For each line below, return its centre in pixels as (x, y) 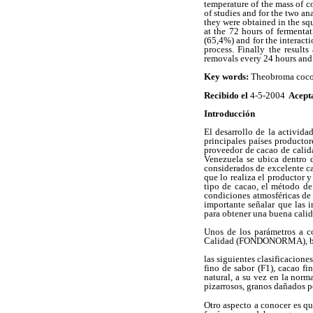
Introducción (230, 113)
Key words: (226, 77)
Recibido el (226, 95)
